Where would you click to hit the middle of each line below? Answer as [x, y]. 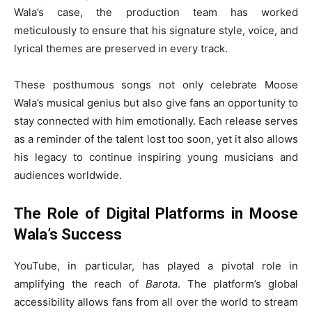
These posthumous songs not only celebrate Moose [156, 85]
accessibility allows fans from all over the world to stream [156, 302]
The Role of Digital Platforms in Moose [156, 214]
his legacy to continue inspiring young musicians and [156, 157]
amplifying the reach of [80, 284]
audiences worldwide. [68, 175]
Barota [161, 284]
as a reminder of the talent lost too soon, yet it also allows [156, 139]
